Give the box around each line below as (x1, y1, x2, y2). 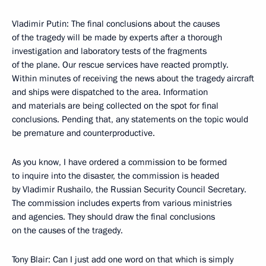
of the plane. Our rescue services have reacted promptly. (12, 59, 229, 71)
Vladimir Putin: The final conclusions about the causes (12, 18, 220, 30)
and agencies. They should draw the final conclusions (12, 211, 215, 223)
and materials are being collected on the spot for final (12, 100, 218, 112)
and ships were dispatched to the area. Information (12, 86, 208, 98)
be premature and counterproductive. (12, 127, 155, 139)
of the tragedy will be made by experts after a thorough (12, 31, 222, 43)
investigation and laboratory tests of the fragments (12, 45, 207, 57)
